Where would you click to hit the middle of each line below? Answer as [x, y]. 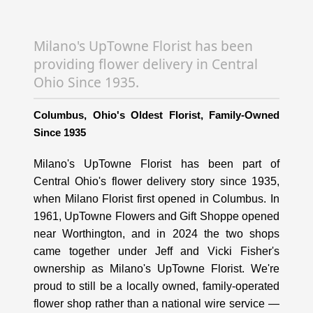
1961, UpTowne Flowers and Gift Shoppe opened [156, 216]
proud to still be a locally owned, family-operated [156, 286]
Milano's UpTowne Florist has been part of [156, 163]
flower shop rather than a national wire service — [156, 303]
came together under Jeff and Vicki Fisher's [156, 251]
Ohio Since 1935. [86, 82]
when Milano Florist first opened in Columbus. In [156, 198]
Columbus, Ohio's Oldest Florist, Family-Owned [156, 115]
